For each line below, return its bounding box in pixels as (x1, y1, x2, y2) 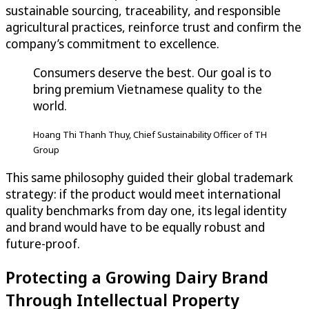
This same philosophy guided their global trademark (6, 169, 293, 186)
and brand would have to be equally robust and (6, 219, 265, 236)
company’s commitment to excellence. (6, 35, 219, 52)
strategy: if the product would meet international (6, 186, 281, 203)
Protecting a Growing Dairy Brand (6, 266, 268, 289)
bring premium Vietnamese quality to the (33, 81, 262, 98)
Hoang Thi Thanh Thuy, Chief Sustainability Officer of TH (33, 128, 267, 141)
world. (33, 97, 67, 114)
